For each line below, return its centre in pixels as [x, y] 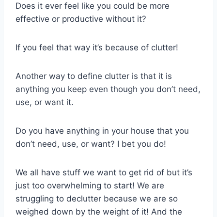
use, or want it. [45, 102]
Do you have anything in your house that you [102, 131]
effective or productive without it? [81, 19]
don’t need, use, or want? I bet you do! [91, 144]
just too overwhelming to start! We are [90, 185]
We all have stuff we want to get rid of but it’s [104, 172]
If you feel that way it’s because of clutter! [97, 47]
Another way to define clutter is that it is [94, 76]
